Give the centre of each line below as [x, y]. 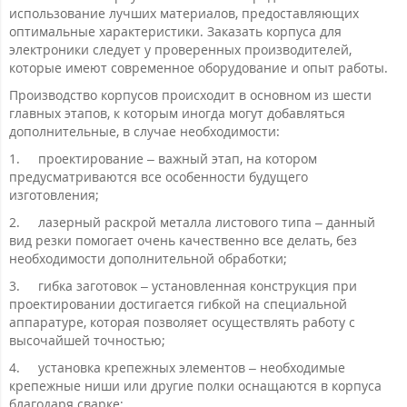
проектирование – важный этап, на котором [178, 159]
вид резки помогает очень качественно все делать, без [183, 241]
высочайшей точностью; [87, 341]
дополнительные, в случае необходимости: [144, 132]
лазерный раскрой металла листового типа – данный [207, 223]
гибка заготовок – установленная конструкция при [198, 286]
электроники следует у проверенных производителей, [180, 50]
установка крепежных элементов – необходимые [192, 368]
